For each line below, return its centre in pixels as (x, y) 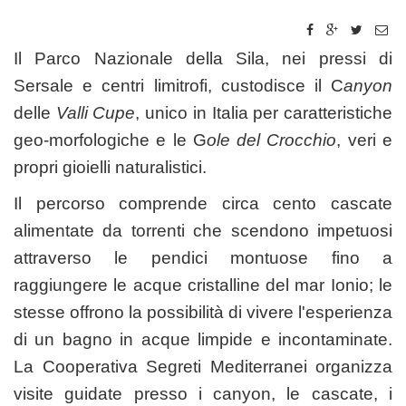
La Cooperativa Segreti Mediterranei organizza (203, 366)
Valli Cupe (96, 112)
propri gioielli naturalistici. (110, 167)
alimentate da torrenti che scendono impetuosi (203, 230)
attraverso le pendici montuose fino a (203, 257)
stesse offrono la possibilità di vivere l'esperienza (203, 312)
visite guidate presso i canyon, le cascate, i (203, 393)
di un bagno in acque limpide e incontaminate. (203, 339)
